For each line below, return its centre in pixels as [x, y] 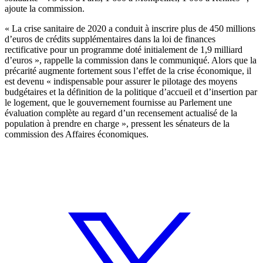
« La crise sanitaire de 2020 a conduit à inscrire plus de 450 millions [130, 28]
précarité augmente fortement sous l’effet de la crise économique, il [128, 70]
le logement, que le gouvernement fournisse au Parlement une [118, 102]
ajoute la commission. [45, 8]
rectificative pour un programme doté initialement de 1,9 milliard [124, 49]
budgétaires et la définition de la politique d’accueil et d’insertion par [131, 92]
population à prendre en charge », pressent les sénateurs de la [117, 123]
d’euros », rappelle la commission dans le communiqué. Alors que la [131, 60]
